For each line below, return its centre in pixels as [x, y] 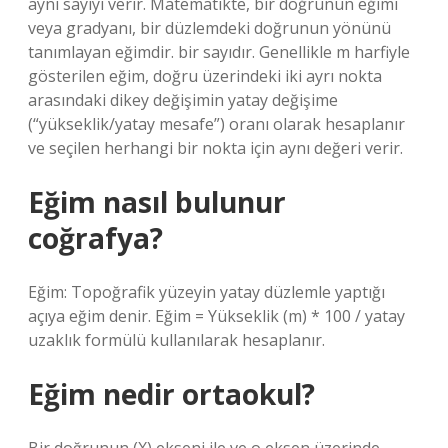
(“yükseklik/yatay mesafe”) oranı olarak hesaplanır [216, 124]
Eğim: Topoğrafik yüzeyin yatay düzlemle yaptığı [206, 292]
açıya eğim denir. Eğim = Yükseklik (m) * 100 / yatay [216, 316]
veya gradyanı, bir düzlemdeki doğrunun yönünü [209, 28]
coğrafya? [95, 238]
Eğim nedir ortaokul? [171, 394]
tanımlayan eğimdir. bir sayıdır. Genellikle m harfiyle [219, 52]
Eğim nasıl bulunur [157, 202]
